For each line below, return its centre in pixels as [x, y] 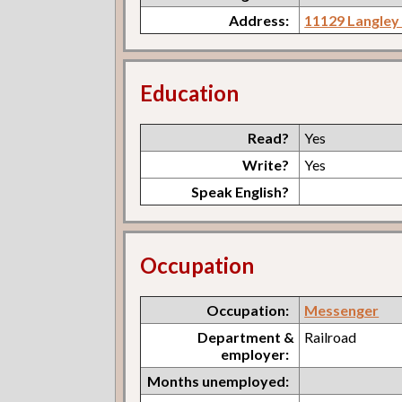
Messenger [342, 310]
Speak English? [240, 192]
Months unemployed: [218, 381]
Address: [259, 20]
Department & [246, 337]
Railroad [331, 337]
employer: [255, 354]
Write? [266, 165]
